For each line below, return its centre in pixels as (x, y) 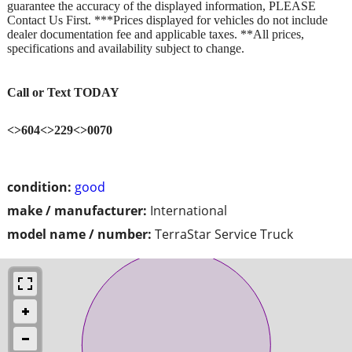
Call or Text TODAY (63, 92)
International (189, 211)
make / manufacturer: (77, 211)
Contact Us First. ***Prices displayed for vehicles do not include (167, 20)
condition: (39, 187)
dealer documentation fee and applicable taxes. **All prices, (156, 34)
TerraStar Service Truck (224, 235)
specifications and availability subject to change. (126, 48)
